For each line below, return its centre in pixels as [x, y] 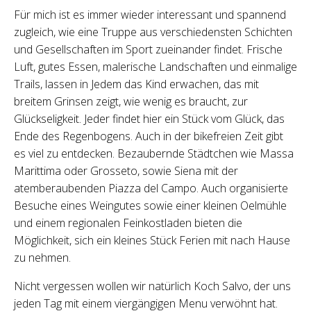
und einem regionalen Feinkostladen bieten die [128, 222]
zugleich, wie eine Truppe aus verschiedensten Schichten [153, 32]
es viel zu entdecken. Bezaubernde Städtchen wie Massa [154, 153]
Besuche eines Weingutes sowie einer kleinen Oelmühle [150, 205]
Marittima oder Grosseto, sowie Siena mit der [126, 170]
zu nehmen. [42, 257]
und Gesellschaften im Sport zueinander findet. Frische [148, 49]
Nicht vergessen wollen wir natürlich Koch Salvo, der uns [152, 286]
